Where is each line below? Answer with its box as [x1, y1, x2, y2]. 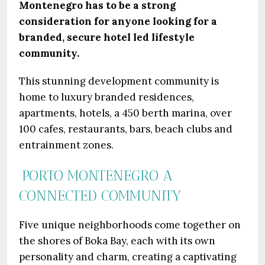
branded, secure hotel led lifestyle [19, 31, 195, 44]
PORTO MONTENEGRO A [21, 166, 172, 183]
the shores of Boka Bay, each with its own [19, 234, 215, 247]
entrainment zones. [19, 138, 114, 151]
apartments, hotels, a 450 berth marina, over [19, 106, 232, 119]
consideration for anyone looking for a [19, 15, 217, 28]
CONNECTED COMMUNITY [19, 186, 181, 203]
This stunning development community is [19, 75, 219, 88]
